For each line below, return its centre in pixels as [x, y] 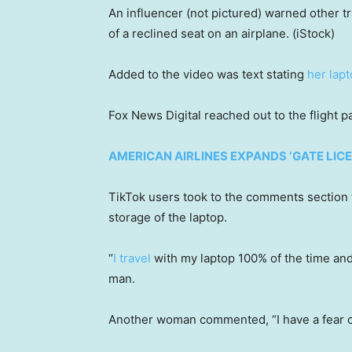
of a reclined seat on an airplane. [199, 33]
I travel [132, 258]
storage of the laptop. [168, 217]
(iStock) [313, 33]
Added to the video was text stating [208, 74]
